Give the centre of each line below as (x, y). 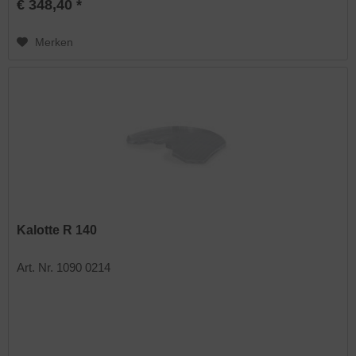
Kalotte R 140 (57, 230)
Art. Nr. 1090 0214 (64, 268)
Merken (54, 42)
